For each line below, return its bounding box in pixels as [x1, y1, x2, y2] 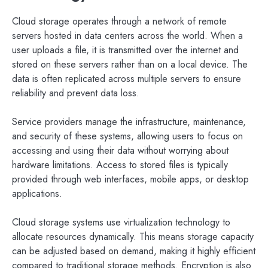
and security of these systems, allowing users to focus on [12, 129, 243, 144]
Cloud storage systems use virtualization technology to [12, 215, 230, 230]
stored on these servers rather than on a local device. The [12, 57, 248, 72]
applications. [12, 187, 62, 201]
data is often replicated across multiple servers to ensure [12, 72, 241, 86]
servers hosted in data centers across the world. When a [12, 29, 243, 43]
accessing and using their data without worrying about [12, 144, 229, 158]
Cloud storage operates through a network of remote [12, 14, 227, 29]
